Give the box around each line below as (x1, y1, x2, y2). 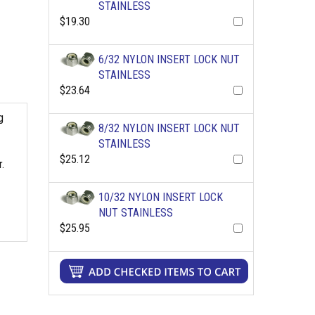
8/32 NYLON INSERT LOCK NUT (98, 122, 240, 135)
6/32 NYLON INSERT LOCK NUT (98, 53, 240, 66)
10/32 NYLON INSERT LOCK (98, 191, 223, 204)
